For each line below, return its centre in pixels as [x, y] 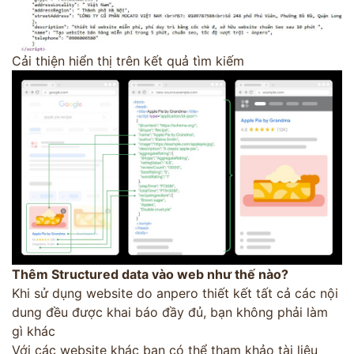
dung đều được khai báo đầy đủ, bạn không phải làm [170, 312]
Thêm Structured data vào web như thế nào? [150, 274]
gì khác [34, 331]
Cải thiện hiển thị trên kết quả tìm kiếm [128, 61]
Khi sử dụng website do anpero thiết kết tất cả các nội [175, 293]
